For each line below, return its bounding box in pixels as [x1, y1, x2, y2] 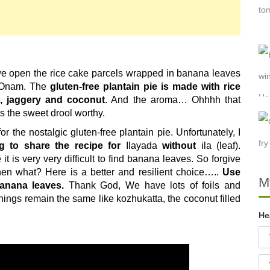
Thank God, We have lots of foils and [64, 180, 241, 190]
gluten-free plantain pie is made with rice [46, 81, 240, 92]
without [157, 140, 201, 151]
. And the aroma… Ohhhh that [105, 94, 241, 105]
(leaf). [216, 140, 241, 151]
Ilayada [125, 140, 157, 151]
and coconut [41, 94, 105, 105]
